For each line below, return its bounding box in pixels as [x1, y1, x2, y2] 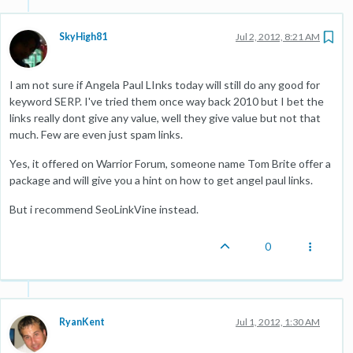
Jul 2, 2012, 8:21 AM [236, 31, 320, 43]
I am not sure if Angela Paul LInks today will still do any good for [9, 78, 320, 91]
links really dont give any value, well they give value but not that [9, 111, 321, 124]
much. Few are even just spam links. [9, 128, 183, 141]
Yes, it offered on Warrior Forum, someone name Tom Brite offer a [9, 157, 331, 170]
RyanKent [59, 316, 105, 328]
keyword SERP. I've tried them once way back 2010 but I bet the [9, 95, 324, 108]
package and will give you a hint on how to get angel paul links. [9, 173, 313, 187]
